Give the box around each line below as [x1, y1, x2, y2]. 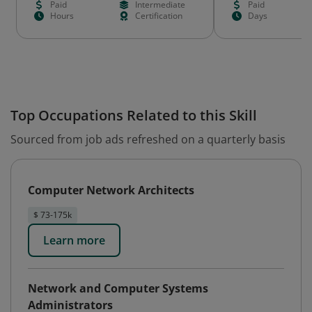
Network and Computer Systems [28, 281, 208, 296]
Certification [134, 10, 182, 22]
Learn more [43, 233, 105, 248]
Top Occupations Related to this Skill [10, 106, 257, 125]
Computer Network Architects [28, 182, 194, 198]
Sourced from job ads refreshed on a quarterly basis [10, 132, 286, 147]
